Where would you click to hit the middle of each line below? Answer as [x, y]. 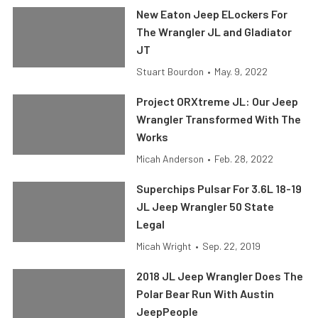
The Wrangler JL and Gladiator [214, 32]
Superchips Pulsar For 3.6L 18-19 [219, 188]
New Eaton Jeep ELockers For [212, 14]
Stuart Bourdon [170, 71]
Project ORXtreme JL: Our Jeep [218, 101]
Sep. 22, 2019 [232, 246]
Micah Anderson [170, 159]
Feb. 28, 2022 [244, 159]
